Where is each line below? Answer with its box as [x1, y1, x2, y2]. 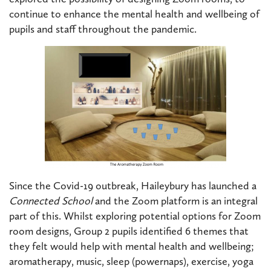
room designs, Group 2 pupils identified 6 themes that [9, 224, 249, 238]
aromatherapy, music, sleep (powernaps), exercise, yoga [9, 254, 253, 268]
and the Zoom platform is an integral [93, 194, 258, 207]
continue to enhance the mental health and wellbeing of [9, 7, 260, 21]
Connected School [9, 194, 93, 207]
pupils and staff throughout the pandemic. [9, 22, 197, 36]
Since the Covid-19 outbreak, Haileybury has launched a [9, 178, 256, 192]
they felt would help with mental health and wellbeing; [9, 239, 254, 253]
